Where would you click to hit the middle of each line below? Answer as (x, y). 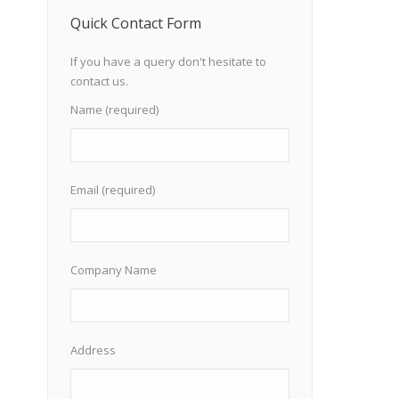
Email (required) (113, 190)
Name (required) (114, 110)
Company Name (114, 270)
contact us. (99, 81)
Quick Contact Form (136, 23)
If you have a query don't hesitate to (168, 61)
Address (93, 350)
